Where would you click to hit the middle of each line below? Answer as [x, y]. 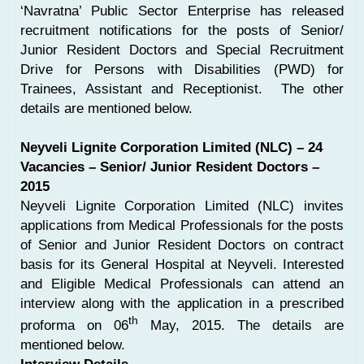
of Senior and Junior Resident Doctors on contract [182, 244]
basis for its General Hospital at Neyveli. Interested [182, 264]
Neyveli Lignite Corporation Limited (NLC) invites [182, 205]
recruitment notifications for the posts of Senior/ [182, 30]
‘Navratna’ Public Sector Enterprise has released [182, 10]
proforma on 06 [74, 325]
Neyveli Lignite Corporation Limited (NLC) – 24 [171, 147]
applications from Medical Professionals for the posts [182, 225]
